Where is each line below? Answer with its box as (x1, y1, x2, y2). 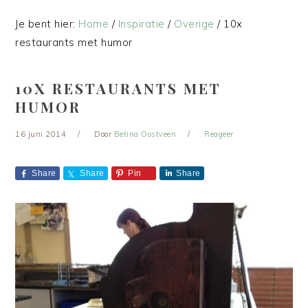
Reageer (204, 129, 234, 139)
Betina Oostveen (113, 129, 177, 139)
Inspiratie (118, 17, 165, 30)
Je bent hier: (15, 17, 79, 30)
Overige (174, 17, 214, 30)
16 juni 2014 (15, 129, 67, 139)
